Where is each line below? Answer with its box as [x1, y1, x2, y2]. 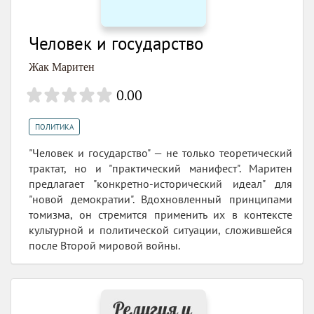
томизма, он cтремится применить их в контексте [29, 207, 292, 222]
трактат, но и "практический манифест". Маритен [29, 161, 292, 176]
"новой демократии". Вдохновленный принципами [29, 192, 292, 207]
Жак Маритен [29, 61, 95, 74]
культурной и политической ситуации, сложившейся [29, 223, 292, 238]
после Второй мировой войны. [29, 238, 180, 253]
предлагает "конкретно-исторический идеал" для [29, 177, 292, 191]
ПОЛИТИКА [35, 122, 74, 132]
